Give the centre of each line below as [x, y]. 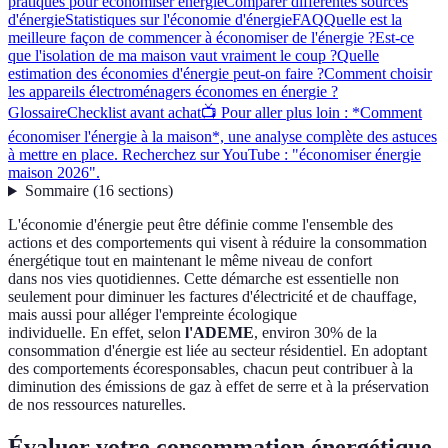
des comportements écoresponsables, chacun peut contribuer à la [210, 369]
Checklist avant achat [134, 113]
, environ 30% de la [315, 333]
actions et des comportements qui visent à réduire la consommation [217, 243]
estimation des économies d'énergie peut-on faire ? [166, 74]
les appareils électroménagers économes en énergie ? [173, 92]
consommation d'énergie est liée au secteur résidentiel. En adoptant [217, 351]
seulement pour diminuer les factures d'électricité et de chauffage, [212, 297]
